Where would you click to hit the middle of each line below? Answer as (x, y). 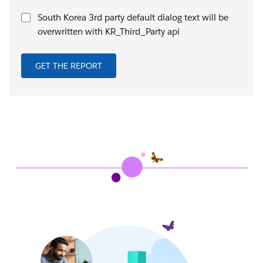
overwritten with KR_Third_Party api (109, 31)
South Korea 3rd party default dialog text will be (133, 17)
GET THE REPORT (69, 66)
